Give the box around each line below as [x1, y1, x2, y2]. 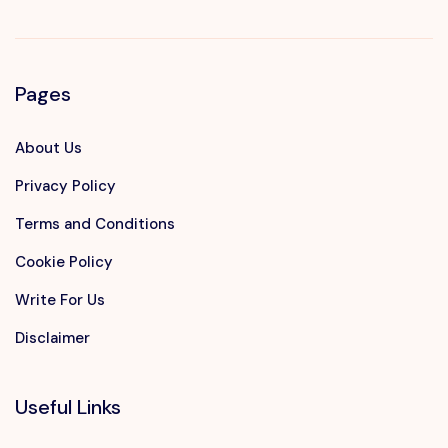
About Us [15, 138, 82, 159]
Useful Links [15, 394, 121, 421]
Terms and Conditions [15, 214, 175, 235]
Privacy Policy [15, 176, 116, 197]
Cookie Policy [15, 252, 113, 273]
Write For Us [15, 290, 105, 311]
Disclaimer [15, 328, 90, 349]
